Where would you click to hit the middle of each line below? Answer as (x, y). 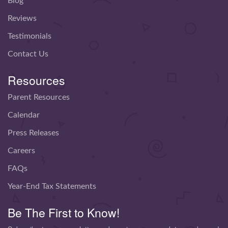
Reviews (22, 19)
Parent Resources (39, 97)
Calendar (24, 115)
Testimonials (30, 36)
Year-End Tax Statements (52, 187)
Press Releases (33, 133)
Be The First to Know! (64, 213)
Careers (21, 151)
